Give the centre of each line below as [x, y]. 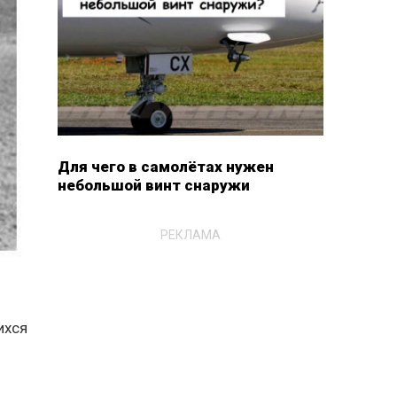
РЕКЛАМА [190, 234]
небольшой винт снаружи [153, 185]
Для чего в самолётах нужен [165, 167]
